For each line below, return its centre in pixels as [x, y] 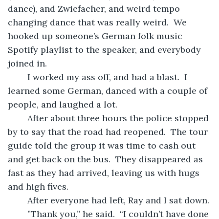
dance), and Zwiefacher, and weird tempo [95, 8]
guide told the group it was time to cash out [103, 145]
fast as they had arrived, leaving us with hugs [105, 173]
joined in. [29, 63]
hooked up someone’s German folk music [96, 36]
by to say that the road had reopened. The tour [109, 131]
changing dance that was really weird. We [99, 22]
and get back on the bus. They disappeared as [107, 159]
